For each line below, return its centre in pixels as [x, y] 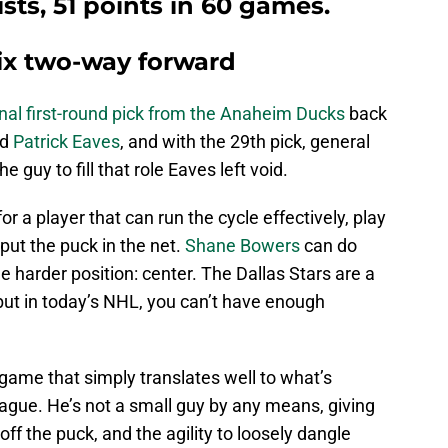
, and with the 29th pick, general [245, 142]
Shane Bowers [242, 246]
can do [328, 246]
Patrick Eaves [66, 142]
